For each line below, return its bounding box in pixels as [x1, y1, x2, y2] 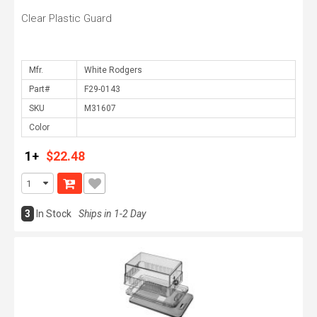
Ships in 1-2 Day [79, 208, 146, 219]
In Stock [36, 208, 71, 219]
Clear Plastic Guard [21, 12, 112, 25]
